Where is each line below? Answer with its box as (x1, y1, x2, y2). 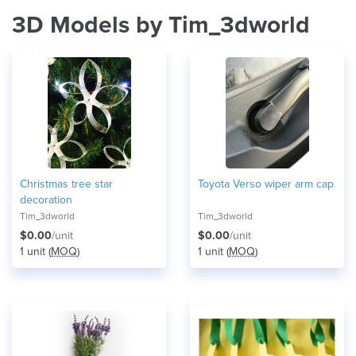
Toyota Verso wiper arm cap (198, 177, 334, 191)
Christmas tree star (20, 177, 113, 191)
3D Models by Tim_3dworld (12, 10, 310, 40)
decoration (20, 193, 72, 207)
